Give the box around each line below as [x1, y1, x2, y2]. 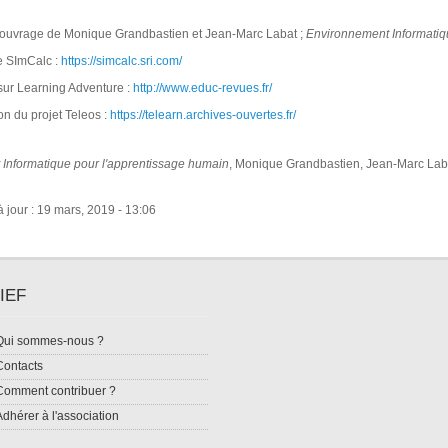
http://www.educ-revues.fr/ [132, 81, 272, 95]
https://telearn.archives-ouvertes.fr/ [109, 108, 296, 122]
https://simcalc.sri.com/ [60, 54, 182, 68]
